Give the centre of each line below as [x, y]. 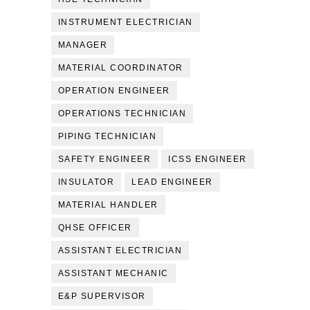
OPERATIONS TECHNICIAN [122, 113]
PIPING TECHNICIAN [107, 136]
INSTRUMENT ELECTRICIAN [125, 22]
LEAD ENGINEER [172, 182]
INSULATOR [86, 182]
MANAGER [83, 45]
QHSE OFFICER [95, 228]
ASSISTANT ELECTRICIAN [120, 250]
